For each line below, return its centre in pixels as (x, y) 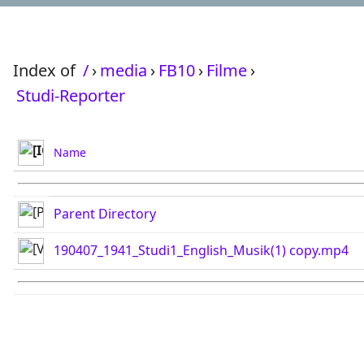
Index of (46, 70)
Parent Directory (105, 214)
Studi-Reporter (71, 95)
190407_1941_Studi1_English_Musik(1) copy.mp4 (201, 250)
